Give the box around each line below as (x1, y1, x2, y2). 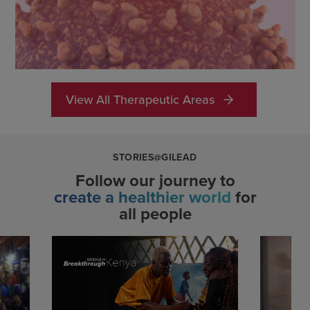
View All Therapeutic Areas (65, 91, 215, 109)
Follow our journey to (75, 168, 235, 194)
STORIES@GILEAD (113, 150, 197, 165)
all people (118, 201, 192, 227)
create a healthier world (53, 185, 231, 210)
